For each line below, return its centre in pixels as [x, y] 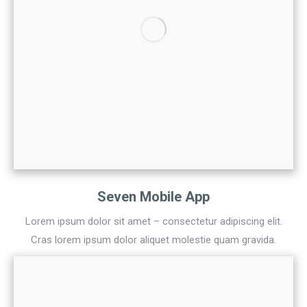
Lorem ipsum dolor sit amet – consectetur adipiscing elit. [153, 222]
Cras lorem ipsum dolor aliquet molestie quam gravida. [153, 240]
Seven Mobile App [153, 197]
